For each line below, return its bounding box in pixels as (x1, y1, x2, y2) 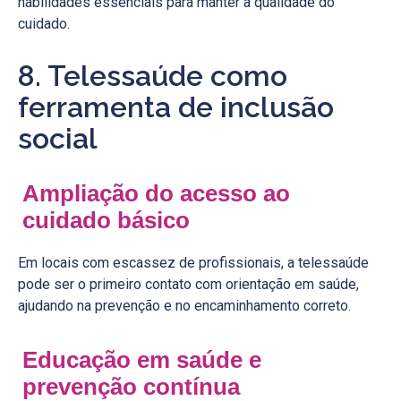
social (18, 121, 98, 155)
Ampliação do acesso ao (22, 180, 290, 206)
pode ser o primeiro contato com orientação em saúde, (18, 275, 359, 293)
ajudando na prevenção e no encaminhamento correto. (18, 296, 351, 314)
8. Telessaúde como (18, 58, 287, 92)
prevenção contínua (22, 373, 240, 399)
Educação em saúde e (22, 346, 261, 372)
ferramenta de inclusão (18, 90, 334, 124)
